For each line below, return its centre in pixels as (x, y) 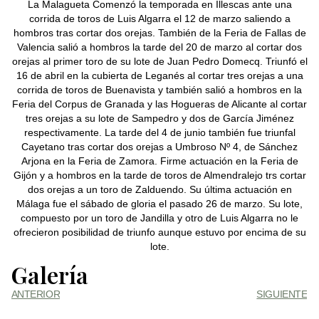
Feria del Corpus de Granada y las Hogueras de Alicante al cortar (159, 104)
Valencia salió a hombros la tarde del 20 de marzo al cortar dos (159, 47)
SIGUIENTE (282, 294)
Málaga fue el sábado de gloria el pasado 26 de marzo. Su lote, (159, 203)
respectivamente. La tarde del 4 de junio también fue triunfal (159, 132)
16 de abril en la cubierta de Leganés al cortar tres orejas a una (159, 75)
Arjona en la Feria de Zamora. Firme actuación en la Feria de (159, 161)
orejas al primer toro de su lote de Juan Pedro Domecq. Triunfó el (159, 61)
